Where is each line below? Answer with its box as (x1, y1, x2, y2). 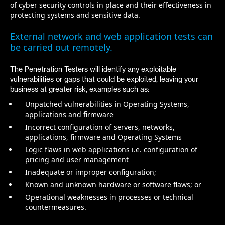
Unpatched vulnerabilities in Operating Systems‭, (25, 99, 189, 109)
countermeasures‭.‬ (25, 202, 86, 212)
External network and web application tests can (10, 30, 213, 42)
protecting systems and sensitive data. (10, 10, 140, 20)
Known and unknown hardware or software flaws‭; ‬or (25, 180, 201, 189)
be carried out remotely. (10, 41, 113, 53)
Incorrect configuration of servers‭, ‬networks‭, (25, 122, 175, 132)
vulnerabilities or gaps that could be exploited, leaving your (10, 75, 198, 83)
